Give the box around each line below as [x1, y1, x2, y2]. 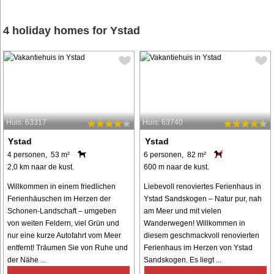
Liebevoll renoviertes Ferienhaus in [144, 182, 262, 191]
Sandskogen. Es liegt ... [144, 255, 222, 264]
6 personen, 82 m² [144, 150, 207, 159]
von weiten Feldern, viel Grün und [7, 218, 119, 228]
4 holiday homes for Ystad [3, 24, 140, 37]
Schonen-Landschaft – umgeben [7, 206, 116, 215]
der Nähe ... [7, 255, 46, 264]
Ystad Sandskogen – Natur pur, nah [144, 194, 262, 203]
